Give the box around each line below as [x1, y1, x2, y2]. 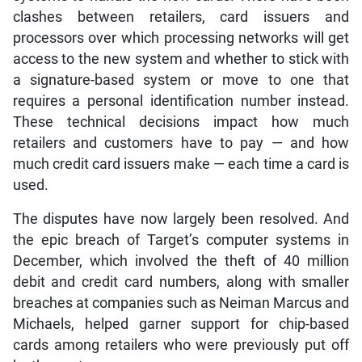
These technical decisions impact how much [12, 113, 350, 130]
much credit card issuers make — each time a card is [12, 155, 350, 172]
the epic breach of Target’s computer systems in [12, 231, 350, 248]
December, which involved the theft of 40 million [12, 252, 350, 269]
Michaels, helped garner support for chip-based [12, 315, 350, 332]
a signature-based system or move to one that [12, 71, 350, 88]
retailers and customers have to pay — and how [12, 134, 350, 151]
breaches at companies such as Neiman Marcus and [12, 294, 350, 311]
